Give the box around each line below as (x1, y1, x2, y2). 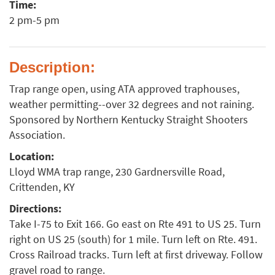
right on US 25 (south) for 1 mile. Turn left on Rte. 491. (9, 233, 257, 246)
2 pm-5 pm (9, 14, 60, 27)
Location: (9, 150, 54, 163)
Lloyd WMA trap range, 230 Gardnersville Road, (9, 165, 225, 179)
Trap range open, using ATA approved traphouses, (9, 82, 239, 96)
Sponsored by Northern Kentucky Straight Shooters (9, 113, 248, 126)
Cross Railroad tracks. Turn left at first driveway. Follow (9, 248, 263, 261)
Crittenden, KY (9, 180, 75, 194)
